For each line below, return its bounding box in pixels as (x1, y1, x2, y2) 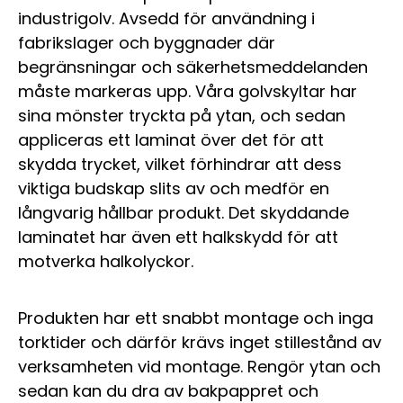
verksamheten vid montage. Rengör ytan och (18, 354, 381, 378)
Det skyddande (228, 201, 349, 224)
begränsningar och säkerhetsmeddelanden (18, 55, 368, 78)
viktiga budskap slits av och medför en (18, 176, 329, 200)
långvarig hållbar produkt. (18, 201, 228, 224)
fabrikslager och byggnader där (18, 31, 275, 54)
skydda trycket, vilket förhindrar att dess (18, 152, 342, 175)
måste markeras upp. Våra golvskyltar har (18, 79, 357, 103)
